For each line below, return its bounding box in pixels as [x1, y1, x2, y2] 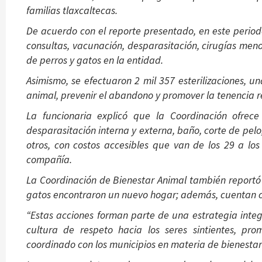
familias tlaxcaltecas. [26, 3, 118, 17]
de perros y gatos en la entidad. [26, 53, 163, 67]
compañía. [26, 152, 72, 166]
